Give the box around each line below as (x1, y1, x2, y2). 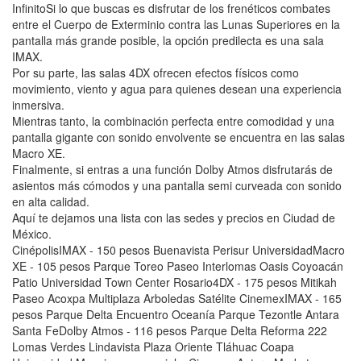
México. (12, 226, 52, 243)
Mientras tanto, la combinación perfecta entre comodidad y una (12, 113, 334, 130)
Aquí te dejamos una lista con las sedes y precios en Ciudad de (12, 210, 335, 226)
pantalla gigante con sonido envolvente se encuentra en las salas (12, 129, 345, 146)
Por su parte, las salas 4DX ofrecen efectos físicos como (12, 64, 299, 81)
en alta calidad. (12, 193, 89, 210)
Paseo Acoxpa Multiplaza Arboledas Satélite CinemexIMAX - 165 (12, 290, 342, 307)
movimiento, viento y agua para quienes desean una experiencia (12, 81, 342, 98)
